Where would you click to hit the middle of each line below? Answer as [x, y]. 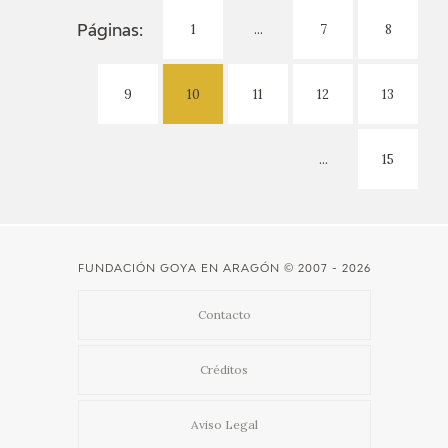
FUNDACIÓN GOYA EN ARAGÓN [178, 269]
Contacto [224, 315]
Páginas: [110, 31]
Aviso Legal [224, 425]
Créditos [224, 370]
